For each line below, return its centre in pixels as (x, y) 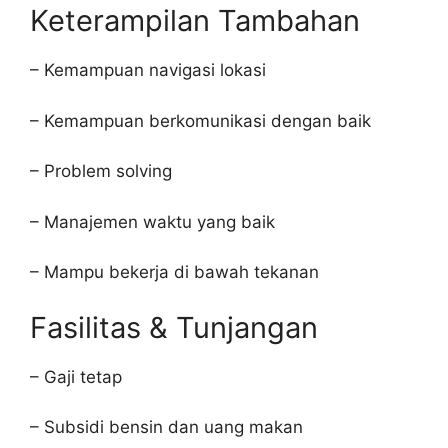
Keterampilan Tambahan (195, 20)
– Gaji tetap (76, 376)
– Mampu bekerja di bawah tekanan (174, 272)
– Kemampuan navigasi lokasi (148, 70)
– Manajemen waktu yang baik (152, 221)
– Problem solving (101, 171)
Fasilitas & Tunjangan (174, 327)
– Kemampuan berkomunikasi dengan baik (200, 120)
